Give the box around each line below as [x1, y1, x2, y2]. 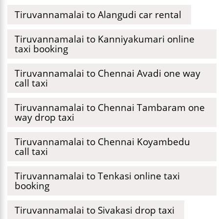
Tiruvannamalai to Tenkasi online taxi [15, 169, 180, 182]
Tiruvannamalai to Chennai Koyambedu [15, 135, 190, 148]
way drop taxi [15, 110, 74, 124]
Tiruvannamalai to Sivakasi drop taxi [15, 203, 175, 217]
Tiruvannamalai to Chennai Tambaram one [15, 101, 205, 114]
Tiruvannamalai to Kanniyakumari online [15, 32, 195, 45]
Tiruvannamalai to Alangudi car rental [15, 8, 181, 21]
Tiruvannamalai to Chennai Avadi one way [15, 66, 200, 80]
